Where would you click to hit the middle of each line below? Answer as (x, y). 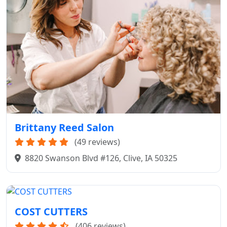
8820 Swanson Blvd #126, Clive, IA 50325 (101, 158)
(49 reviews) (97, 142)
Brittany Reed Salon (64, 127)
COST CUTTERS (51, 211)
